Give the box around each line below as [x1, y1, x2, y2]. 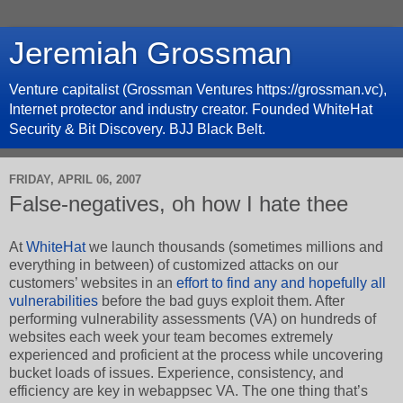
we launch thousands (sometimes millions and [85, 238, 383, 255]
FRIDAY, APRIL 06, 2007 [9, 172, 141, 186]
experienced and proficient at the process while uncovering [9, 346, 383, 363]
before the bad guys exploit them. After [98, 292, 345, 309]
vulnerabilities [9, 292, 98, 309]
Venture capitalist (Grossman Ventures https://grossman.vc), [9, 82, 387, 97]
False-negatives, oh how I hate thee [9, 192, 348, 216]
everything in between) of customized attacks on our [9, 256, 338, 273]
